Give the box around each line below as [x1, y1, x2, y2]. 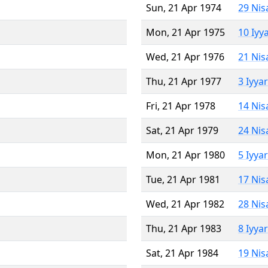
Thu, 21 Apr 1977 [146, 74, 221, 88]
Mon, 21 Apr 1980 [146, 148, 225, 162]
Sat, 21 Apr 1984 [146, 246, 218, 260]
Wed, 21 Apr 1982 [146, 197, 224, 211]
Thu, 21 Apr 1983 [146, 221, 221, 235]
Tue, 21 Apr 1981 [146, 172, 220, 186]
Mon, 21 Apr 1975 [146, 25, 225, 39]
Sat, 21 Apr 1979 [146, 123, 218, 137]
